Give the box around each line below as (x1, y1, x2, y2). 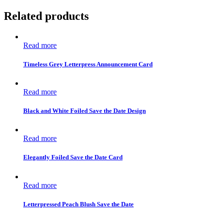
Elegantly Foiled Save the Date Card (23, 154, 123, 161)
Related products (4, 9, 89, 22)
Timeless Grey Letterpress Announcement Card (23, 60, 153, 68)
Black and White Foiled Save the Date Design (23, 107, 146, 115)
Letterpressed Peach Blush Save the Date (23, 200, 134, 208)
